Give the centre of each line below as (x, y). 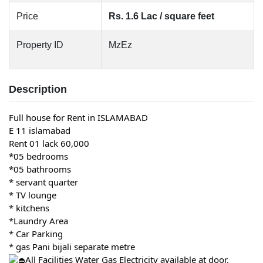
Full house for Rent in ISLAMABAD (78, 117)
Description (38, 89)
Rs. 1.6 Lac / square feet (161, 16)
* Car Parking (36, 234)
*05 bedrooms (38, 156)
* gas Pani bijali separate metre (72, 247)
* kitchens (29, 208)
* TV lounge (33, 195)
